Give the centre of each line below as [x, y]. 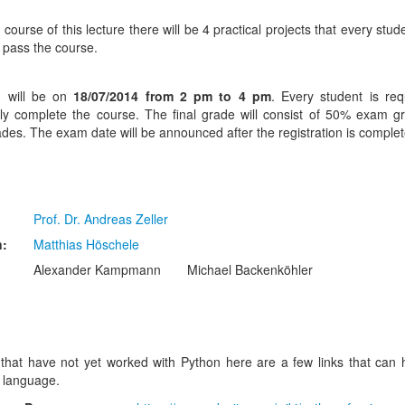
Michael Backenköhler [250, 269]
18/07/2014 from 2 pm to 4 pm [172, 95]
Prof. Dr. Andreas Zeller [101, 218]
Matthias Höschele [86, 244]
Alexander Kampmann [97, 269]
